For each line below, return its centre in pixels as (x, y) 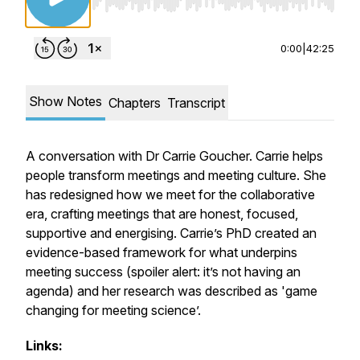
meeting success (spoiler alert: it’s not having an (163, 272)
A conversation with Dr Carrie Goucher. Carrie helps (174, 156)
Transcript (196, 103)
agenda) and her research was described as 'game (172, 291)
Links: (44, 346)
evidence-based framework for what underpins (162, 252)
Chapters (135, 103)
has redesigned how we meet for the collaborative (170, 194)
